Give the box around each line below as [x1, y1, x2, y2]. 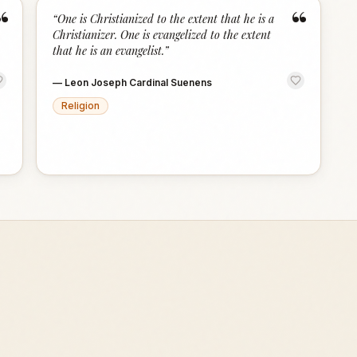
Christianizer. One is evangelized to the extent [53, 27, 272, 42]
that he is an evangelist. [53, 43, 165, 58]
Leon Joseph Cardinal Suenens [65, 76, 213, 88]
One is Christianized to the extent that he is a [57, 11, 275, 26]
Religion [61, 100, 100, 112]
